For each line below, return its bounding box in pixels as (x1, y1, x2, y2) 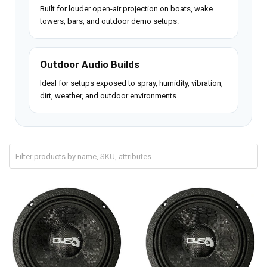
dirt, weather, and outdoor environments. (40, 91, 179, 100)
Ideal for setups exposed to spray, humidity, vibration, (40, 78, 223, 88)
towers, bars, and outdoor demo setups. (40, 16, 179, 26)
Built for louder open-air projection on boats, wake (40, 4, 213, 13)
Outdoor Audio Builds (40, 58, 140, 70)
